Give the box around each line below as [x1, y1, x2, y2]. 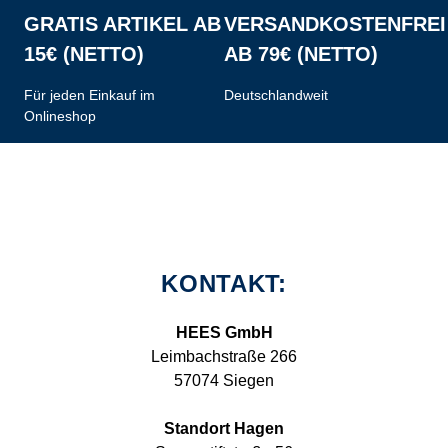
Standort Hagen [164, 419, 284, 437]
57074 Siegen [174, 371, 274, 389]
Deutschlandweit [224, 87, 328, 103]
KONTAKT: [161, 270, 287, 298]
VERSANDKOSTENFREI [224, 13, 446, 35]
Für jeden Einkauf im [24, 87, 155, 103]
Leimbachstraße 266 [151, 347, 297, 365]
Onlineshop [24, 108, 96, 124]
